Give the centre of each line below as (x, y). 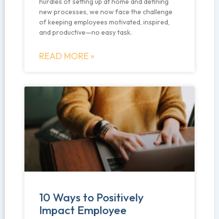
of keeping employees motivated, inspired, (104, 22)
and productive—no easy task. (86, 33)
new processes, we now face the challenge (106, 12)
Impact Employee (83, 210)
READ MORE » (67, 56)
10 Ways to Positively (91, 197)
